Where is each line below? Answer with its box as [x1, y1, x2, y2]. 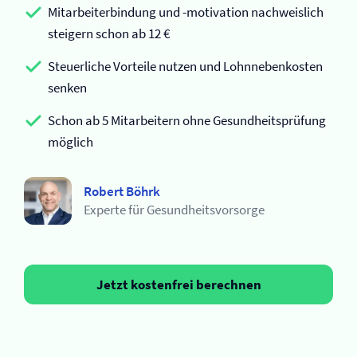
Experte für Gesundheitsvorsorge [84, 201, 265, 218]
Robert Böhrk [84, 182, 160, 200]
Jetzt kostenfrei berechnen [96, 275, 261, 293]
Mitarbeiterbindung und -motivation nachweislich [48, 3, 324, 21]
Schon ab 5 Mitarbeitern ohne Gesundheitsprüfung [48, 112, 326, 129]
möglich [48, 133, 93, 151]
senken [48, 79, 87, 96]
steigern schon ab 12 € [48, 25, 170, 42]
